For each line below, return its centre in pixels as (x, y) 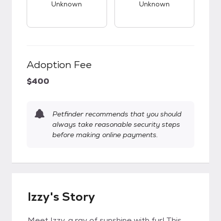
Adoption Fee (59, 65)
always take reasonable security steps (116, 124)
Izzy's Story (61, 197)
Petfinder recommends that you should (117, 114)
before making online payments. (105, 135)
